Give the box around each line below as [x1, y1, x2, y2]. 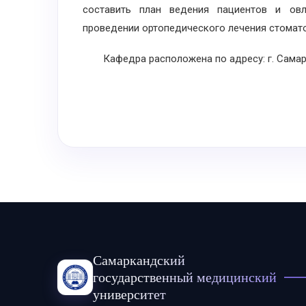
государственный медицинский [93, 268, 277, 286]
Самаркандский [93, 251, 185, 269]
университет [93, 285, 166, 303]
